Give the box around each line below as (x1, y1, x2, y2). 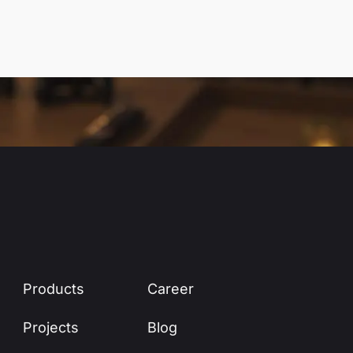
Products (23, 281, 85, 297)
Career (147, 281, 195, 297)
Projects (23, 319, 80, 336)
